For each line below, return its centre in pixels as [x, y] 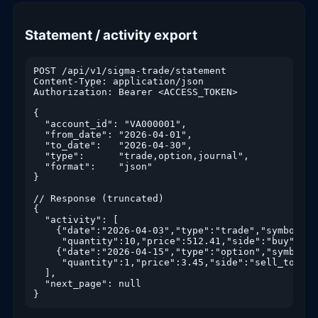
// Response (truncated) [99, 199]
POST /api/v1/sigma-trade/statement [130, 71]
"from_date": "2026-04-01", [113, 135]
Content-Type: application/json [119, 82]
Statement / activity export [111, 35]
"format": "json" [93, 167]
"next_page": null [87, 284]
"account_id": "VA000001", [110, 124]
